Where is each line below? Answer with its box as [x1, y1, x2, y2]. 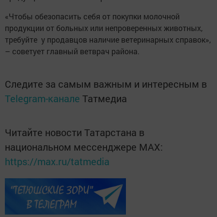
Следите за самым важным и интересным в [5, 77, 207, 90]
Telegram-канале [5, 92, 80, 105]
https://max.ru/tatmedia [5, 155, 109, 168]
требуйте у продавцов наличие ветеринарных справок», [5, 34, 211, 45]
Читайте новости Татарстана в [5, 126, 144, 139]
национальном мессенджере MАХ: [5, 140, 163, 153]
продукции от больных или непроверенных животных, [5, 23, 202, 33]
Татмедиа [82, 92, 127, 105]
